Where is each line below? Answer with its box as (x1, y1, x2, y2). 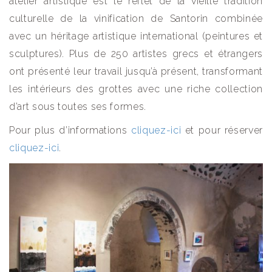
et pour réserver (181, 124, 263, 137)
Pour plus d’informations (9, 124, 132, 137)
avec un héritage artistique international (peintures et (9, 30, 263, 42)
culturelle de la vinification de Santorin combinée (9, 13, 263, 25)
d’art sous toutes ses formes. (9, 101, 146, 113)
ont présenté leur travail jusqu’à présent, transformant (9, 66, 263, 78)
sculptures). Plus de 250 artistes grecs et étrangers (9, 48, 263, 60)
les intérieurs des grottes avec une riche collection (9, 83, 263, 95)
